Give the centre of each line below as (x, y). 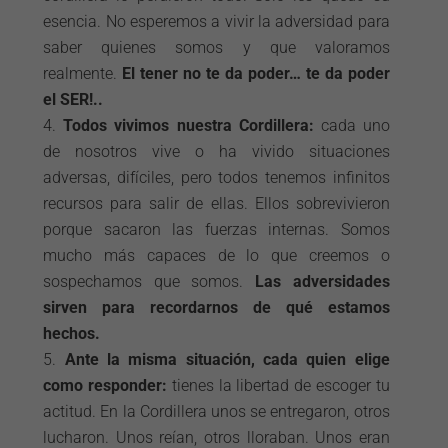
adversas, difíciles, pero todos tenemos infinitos (216, 177)
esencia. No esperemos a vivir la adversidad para (216, 21)
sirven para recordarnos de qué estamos (216, 307)
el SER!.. (73, 99)
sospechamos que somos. (149, 281)
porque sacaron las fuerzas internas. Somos (216, 229)
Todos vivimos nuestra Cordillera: (188, 125)
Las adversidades (322, 281)
